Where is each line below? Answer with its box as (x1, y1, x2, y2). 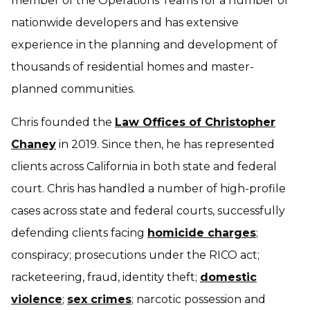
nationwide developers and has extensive (11, 16, 239, 30)
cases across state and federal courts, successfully (11, 204, 285, 218)
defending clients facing (11, 226, 147, 240)
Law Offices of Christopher (115, 116, 275, 129)
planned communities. (11, 82, 135, 96)
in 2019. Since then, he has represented (56, 138, 275, 152)
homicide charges (147, 226, 256, 240)
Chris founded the (11, 116, 115, 129)
